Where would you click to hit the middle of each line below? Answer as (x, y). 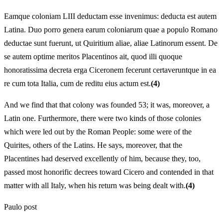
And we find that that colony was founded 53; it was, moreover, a (107, 105)
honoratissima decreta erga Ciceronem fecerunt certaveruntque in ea (110, 70)
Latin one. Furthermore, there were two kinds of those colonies (103, 118)
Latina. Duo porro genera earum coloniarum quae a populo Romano (111, 29)
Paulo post (20, 207)
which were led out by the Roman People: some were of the (98, 131)
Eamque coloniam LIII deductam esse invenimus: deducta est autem (110, 16)
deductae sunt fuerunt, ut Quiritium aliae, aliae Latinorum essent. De (111, 43)
